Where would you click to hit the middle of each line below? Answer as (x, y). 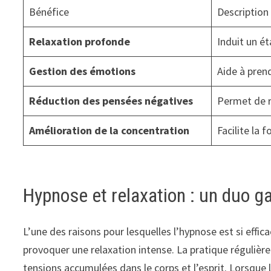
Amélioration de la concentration (109, 130)
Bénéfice (49, 11)
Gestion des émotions (83, 71)
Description (243, 11)
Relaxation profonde (80, 41)
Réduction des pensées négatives (111, 100)
